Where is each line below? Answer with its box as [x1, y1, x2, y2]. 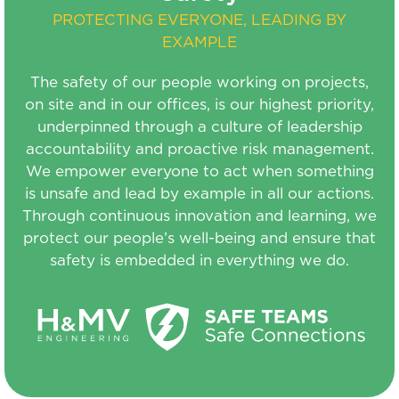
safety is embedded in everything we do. [50, 252, 349, 268]
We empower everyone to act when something [25, 163, 374, 179]
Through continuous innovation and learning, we [22, 208, 377, 224]
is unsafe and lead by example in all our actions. [25, 185, 374, 201]
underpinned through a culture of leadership [37, 118, 362, 134]
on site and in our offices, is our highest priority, [25, 96, 374, 112]
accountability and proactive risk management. [25, 141, 374, 157]
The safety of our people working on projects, [30, 74, 369, 90]
